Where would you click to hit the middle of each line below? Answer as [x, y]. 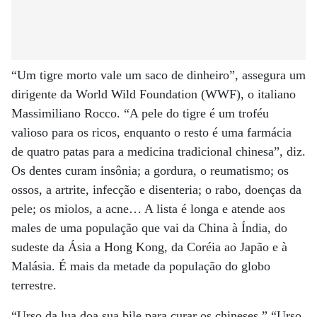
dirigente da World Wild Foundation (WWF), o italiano [154, 94]
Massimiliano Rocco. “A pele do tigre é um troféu [140, 113]
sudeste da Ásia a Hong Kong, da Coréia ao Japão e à [149, 247]
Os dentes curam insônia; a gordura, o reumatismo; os [150, 171]
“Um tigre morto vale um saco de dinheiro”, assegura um [158, 75]
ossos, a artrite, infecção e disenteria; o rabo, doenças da [156, 190]
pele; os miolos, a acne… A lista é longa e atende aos [148, 209]
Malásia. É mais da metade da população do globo [141, 266]
